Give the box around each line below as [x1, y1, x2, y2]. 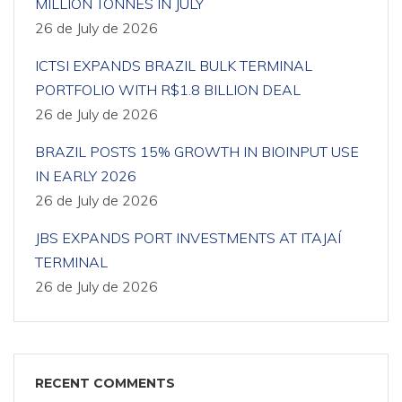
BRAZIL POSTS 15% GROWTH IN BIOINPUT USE [35, 143, 359, 161]
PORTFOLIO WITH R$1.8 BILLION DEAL [35, 81, 301, 99]
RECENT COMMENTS [35, 375, 175, 391]
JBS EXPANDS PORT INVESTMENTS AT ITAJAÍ [35, 229, 341, 247]
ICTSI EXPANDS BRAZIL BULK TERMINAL [35, 57, 312, 74]
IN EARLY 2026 [35, 167, 136, 185]
